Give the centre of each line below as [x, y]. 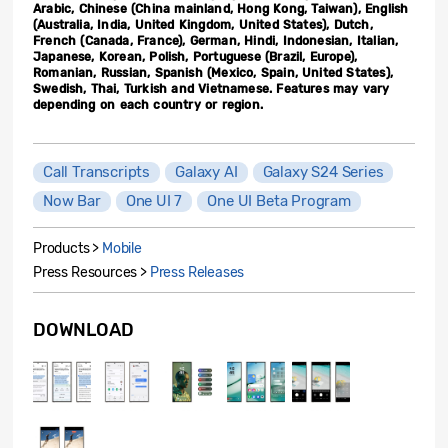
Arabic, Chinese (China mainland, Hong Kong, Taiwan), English [221, 9]
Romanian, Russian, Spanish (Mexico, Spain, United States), [213, 73]
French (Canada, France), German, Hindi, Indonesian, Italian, [216, 41]
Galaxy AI [206, 172]
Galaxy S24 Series [323, 172]
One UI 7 [154, 201]
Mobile [122, 248]
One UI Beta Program [279, 201]
